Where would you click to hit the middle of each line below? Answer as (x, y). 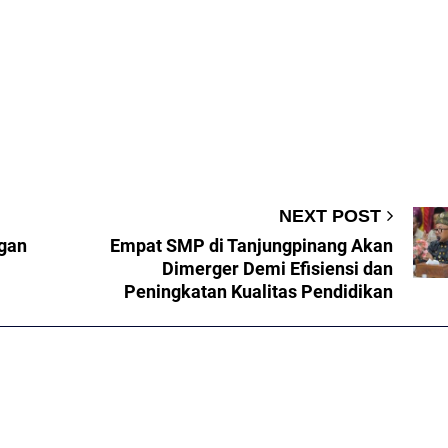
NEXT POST (330, 216)
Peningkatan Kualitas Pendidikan (258, 292)
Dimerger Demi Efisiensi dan (277, 269)
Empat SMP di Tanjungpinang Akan (251, 246)
